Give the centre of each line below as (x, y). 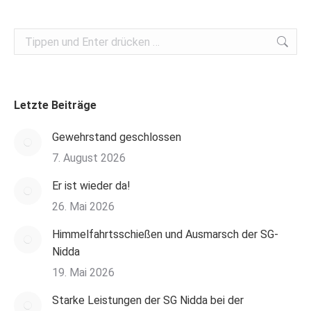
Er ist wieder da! (91, 186)
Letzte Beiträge (55, 105)
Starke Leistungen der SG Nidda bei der (148, 300)
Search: (32, 37)
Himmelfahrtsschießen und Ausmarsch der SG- (165, 234)
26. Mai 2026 (83, 207)
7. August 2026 (89, 158)
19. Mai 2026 (83, 272)
